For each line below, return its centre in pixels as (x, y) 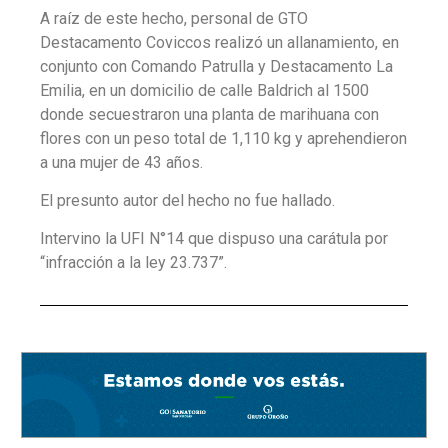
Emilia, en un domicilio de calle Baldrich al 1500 (204, 90)
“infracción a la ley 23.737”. (133, 263)
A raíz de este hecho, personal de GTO (174, 18)
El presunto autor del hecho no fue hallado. (187, 201)
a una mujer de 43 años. (121, 162)
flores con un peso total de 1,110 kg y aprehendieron (223, 138)
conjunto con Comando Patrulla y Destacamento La (216, 66)
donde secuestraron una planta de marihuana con (209, 114)
